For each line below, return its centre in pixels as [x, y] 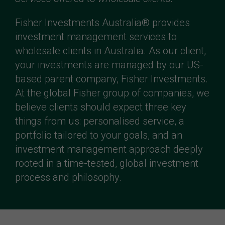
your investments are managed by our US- [109, 65]
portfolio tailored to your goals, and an [99, 135]
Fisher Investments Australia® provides [102, 23]
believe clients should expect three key [101, 107]
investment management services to [96, 37]
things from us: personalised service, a [100, 121]
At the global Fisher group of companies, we [112, 93]
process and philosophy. [68, 178]
